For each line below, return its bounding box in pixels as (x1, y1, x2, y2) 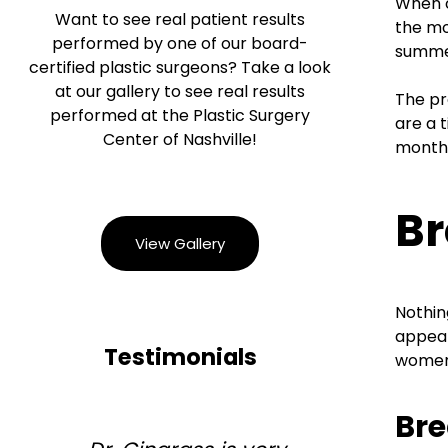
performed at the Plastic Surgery (50, 104, 310, 128)
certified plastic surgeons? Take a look (29, 56, 331, 80)
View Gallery (135, 233, 225, 255)
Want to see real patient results (55, 8, 305, 32)
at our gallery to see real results (55, 80, 305, 104)
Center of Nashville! (103, 128, 257, 152)
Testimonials (103, 340, 257, 373)
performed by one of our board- (52, 32, 308, 56)
